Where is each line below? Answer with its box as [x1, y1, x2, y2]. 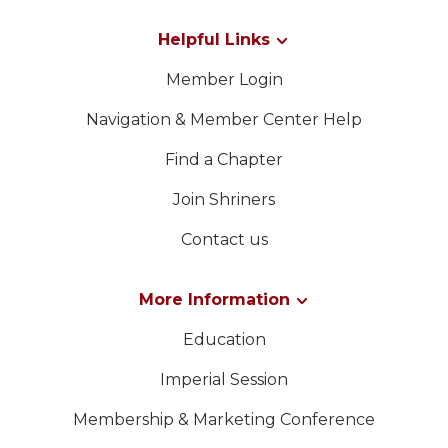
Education [182, 329, 266, 349]
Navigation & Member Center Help [86, 109, 362, 129]
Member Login [165, 69, 283, 89]
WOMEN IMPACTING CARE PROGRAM [90, 22, 361, 41]
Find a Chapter [165, 149, 283, 169]
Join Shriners [173, 189, 275, 209]
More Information [138, 289, 290, 309]
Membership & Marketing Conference [73, 409, 375, 429]
